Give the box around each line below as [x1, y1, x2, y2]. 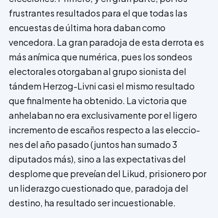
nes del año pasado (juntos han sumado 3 [9, 139, 177, 150]
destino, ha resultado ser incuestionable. [9, 197, 176, 209]
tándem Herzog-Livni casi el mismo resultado [9, 80, 195, 92]
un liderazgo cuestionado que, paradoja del [9, 182, 188, 194]
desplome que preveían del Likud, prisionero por [9, 168, 206, 180]
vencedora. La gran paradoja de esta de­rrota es [9, 36, 204, 48]
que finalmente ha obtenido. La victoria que [9, 95, 187, 107]
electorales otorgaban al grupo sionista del [9, 66, 186, 77]
